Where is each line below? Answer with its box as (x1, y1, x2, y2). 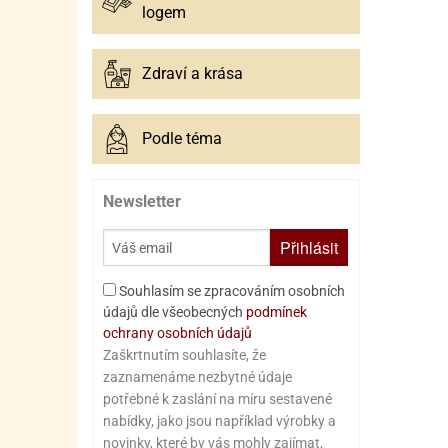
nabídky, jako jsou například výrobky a (103, 413, 336, 429)
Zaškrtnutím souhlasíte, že (103, 347, 266, 363)
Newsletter (103, 192, 181, 211)
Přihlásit (280, 236, 338, 259)
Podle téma (142, 129, 222, 148)
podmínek (246, 304, 307, 320)
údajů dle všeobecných (103, 304, 246, 320)
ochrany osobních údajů (103, 325, 252, 341)
